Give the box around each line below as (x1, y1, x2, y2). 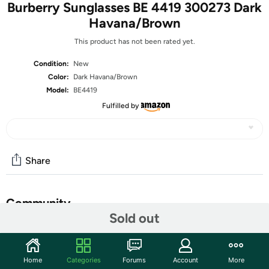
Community (6, 196, 71, 210)
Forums (122, 255, 147, 264)
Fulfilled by (101, 101, 139, 110)
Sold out (109, 210, 160, 226)
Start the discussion (6, 222, 98, 234)
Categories (66, 255, 101, 264)
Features (9, 238, 57, 253)
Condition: (34, 59, 70, 68)
